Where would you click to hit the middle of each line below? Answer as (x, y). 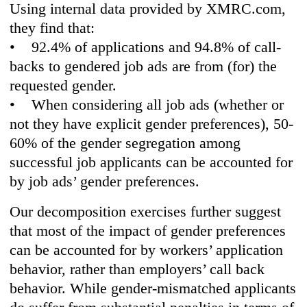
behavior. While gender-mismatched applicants (153, 288)
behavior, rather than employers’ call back (137, 269)
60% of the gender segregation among (125, 143)
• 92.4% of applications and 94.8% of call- (146, 47)
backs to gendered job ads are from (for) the (144, 66)
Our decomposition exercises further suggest (146, 212)
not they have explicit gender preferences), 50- (152, 124)
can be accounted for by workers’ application (147, 250)
